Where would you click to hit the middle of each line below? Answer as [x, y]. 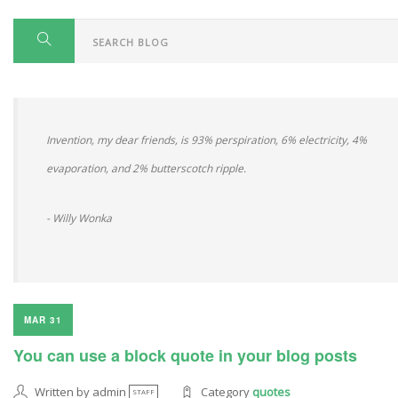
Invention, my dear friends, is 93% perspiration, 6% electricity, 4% [207, 140]
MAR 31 [43, 320]
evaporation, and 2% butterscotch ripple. [146, 168]
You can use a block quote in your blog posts [185, 355]
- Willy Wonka [79, 218]
